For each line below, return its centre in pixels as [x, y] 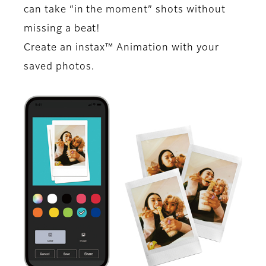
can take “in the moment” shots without [125, 10]
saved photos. [59, 67]
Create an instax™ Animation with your [121, 48]
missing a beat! [62, 29]
